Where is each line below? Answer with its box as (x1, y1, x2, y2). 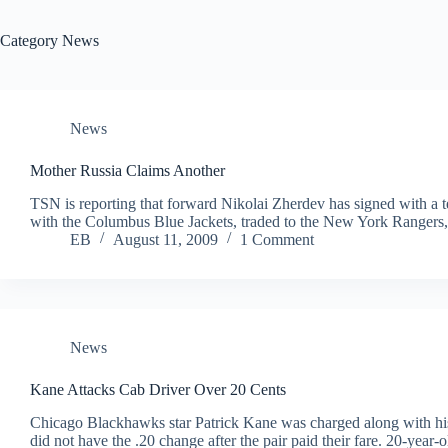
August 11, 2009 (113, 230, 218, 248)
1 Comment (240, 230, 314, 248)
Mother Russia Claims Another (30, 162, 225, 179)
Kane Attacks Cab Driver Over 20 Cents (30, 380, 286, 398)
